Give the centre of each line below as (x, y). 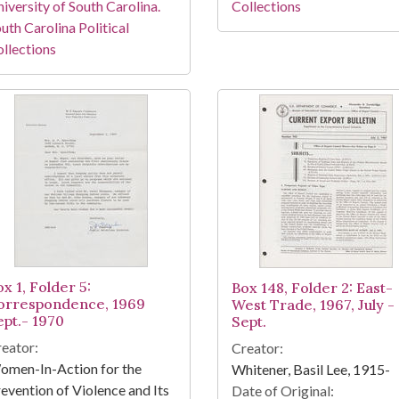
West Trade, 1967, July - (313, 305)
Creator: (257, 348)
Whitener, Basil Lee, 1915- (310, 370)
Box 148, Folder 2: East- (312, 288)
